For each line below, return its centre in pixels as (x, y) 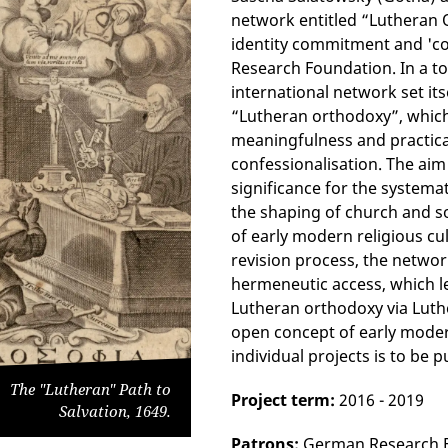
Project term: (282, 400)
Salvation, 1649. (114, 411)
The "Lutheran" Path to (90, 389)
